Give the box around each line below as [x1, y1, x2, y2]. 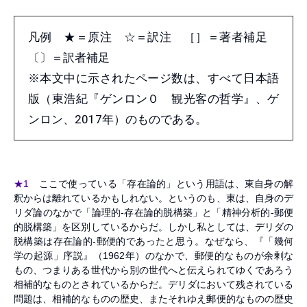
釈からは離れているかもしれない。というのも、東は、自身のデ [14, 193, 293, 204]
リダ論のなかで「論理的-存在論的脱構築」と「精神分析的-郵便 [14, 207, 293, 218]
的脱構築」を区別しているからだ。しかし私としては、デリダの [14, 221, 293, 232]
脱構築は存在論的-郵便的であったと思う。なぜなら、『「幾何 [14, 236, 293, 247]
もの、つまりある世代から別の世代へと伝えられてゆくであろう [14, 265, 293, 275]
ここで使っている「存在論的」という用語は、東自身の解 [29, 178, 293, 189]
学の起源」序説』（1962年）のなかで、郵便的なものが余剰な [14, 250, 293, 261]
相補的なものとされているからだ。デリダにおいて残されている [14, 279, 293, 290]
